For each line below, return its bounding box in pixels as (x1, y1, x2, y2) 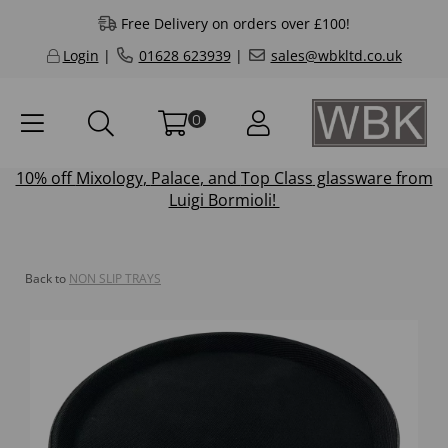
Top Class (240, 167, 313, 190)
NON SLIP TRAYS (69, 270, 161, 288)
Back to (25, 270, 66, 288)
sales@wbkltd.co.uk (270, 46, 402, 65)
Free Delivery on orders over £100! (120, 14, 350, 33)
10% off (15, 167, 76, 190)
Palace (150, 167, 200, 190)
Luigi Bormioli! (168, 189, 280, 212)
